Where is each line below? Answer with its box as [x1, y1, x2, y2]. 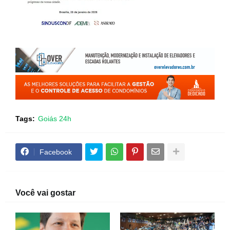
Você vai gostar [15, 188, 75, 197]
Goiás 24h [38, 114, 71, 123]
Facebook [40, 147, 72, 156]
